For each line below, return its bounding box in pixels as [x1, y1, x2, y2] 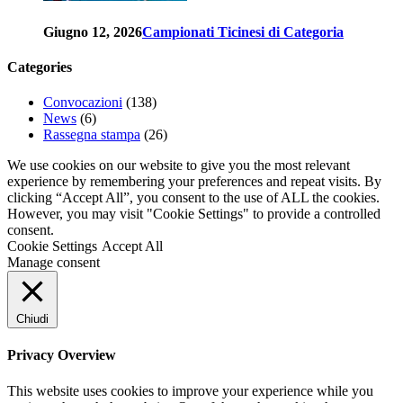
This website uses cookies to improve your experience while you [7, 382, 373, 399]
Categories [7, 58, 72, 75]
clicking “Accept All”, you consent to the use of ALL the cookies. [7, 190, 380, 206]
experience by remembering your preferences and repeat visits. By [7, 174, 381, 190]
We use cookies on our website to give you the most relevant [7, 157, 350, 174]
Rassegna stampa [43, 127, 140, 143]
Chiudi [16, 312, 49, 327]
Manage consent [7, 255, 100, 271]
